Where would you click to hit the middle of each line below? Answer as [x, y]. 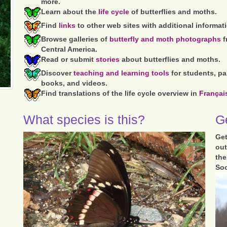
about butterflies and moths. [170, 59]
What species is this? [84, 120]
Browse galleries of [75, 39]
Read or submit [69, 59]
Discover [58, 73]
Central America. [69, 49]
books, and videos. [74, 83]
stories [108, 59]
